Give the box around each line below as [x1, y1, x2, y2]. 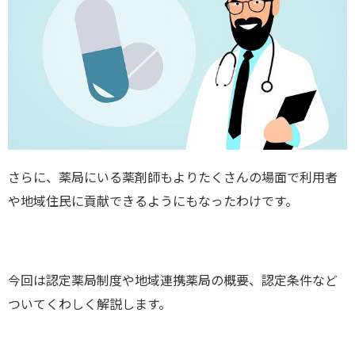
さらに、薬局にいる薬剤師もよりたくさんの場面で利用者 [8, 169, 338, 185]
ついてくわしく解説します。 [8, 296, 171, 311]
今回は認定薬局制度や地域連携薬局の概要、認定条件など [8, 272, 338, 288]
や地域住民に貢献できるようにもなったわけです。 [8, 193, 298, 208]
